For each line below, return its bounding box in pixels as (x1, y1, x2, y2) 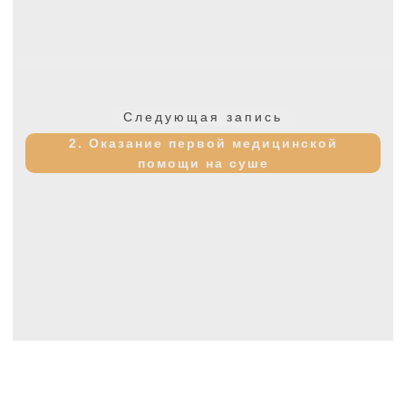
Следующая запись (123, 109, 283, 124)
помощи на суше (137, 155, 269, 170)
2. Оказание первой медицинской (68, 135, 338, 150)
